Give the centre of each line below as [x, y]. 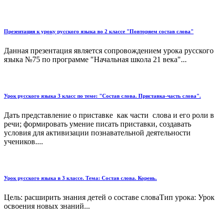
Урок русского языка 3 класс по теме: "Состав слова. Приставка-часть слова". [102, 96]
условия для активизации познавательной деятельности [97, 132]
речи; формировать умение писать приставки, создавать [98, 124]
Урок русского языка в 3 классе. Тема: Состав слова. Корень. [80, 178]
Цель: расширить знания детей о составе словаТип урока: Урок [109, 197]
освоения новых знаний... [47, 206]
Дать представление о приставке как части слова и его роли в [109, 115]
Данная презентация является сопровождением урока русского [109, 50]
